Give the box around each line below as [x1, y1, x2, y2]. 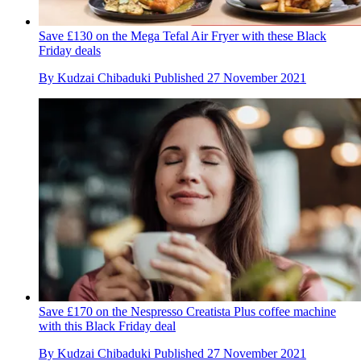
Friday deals [39, 43, 101, 57]
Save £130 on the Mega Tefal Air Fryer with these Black [39, 28, 326, 43]
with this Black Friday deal [39, 318, 176, 333]
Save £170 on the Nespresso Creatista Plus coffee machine [39, 304, 336, 318]
